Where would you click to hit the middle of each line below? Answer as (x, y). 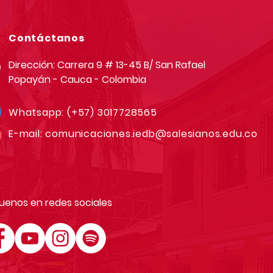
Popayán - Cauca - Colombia (77, 80)
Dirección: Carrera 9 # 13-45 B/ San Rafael (107, 65)
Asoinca (71, 10)
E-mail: (27, 134)
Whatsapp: (38, 113)
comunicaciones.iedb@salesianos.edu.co (152, 134)
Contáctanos (47, 38)
